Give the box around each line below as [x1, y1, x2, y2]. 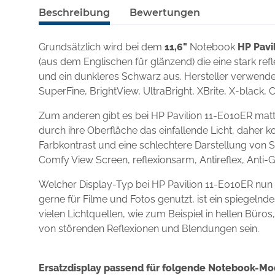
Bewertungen [130, 7, 200, 18]
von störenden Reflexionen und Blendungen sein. [39, 223, 259, 234]
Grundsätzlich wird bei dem [39, 41, 165, 53]
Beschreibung [39, 7, 110, 18]
